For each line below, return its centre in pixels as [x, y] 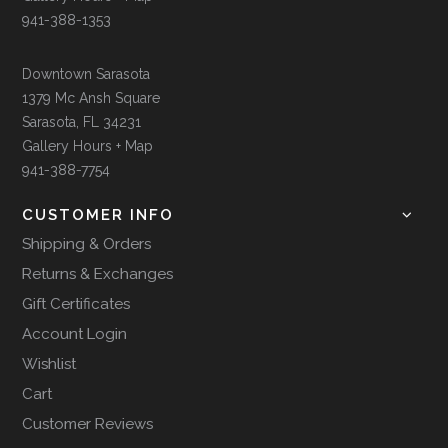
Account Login [75, 333]
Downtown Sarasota [86, 73]
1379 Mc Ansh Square [91, 97]
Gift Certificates [76, 303]
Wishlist [49, 363]
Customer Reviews [88, 423]
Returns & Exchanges [98, 273]
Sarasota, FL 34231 [82, 121]
